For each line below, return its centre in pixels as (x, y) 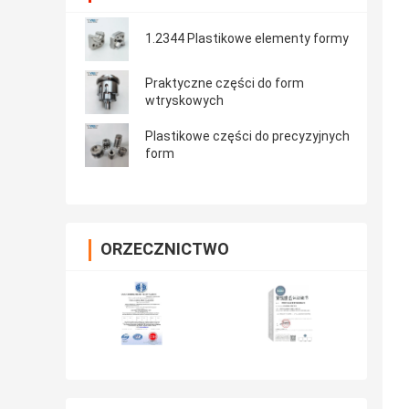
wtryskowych (184, 101)
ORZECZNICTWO (165, 249)
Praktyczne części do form (225, 84)
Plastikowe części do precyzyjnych (247, 136)
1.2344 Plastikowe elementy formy (247, 39)
